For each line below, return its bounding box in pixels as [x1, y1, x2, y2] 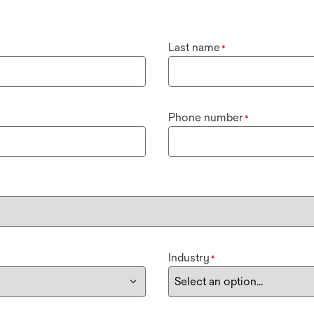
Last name [168, 41, 220, 54]
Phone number [168, 111, 243, 124]
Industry [168, 251, 210, 264]
